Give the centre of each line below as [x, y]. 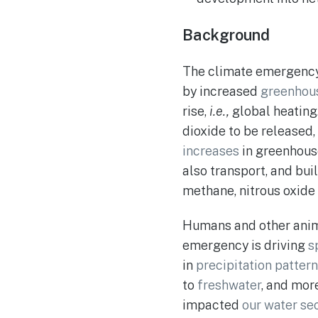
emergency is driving [245, 246]
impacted [212, 305]
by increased [221, 91]
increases [211, 150]
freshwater [229, 285]
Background [226, 34]
